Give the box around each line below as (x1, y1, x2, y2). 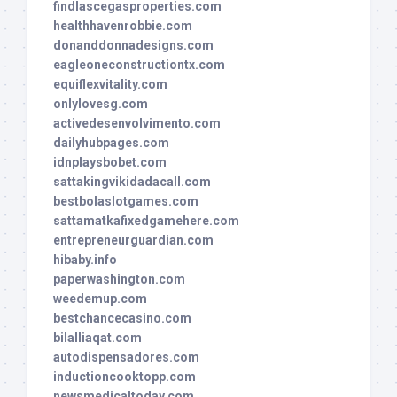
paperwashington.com (53, 272, 185, 287)
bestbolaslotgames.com (53, 194, 198, 209)
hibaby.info (53, 253, 117, 268)
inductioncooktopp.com (53, 370, 196, 385)
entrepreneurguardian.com (53, 233, 214, 248)
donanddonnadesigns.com (53, 38, 214, 53)
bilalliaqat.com (53, 331, 142, 346)
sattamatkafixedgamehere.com (53, 214, 239, 229)
